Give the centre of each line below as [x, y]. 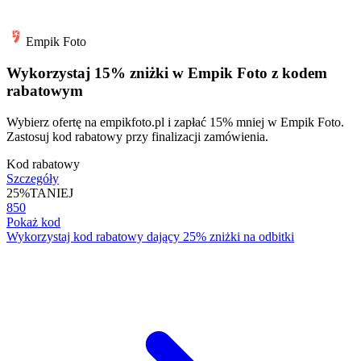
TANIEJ [52, 193]
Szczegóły [33, 178]
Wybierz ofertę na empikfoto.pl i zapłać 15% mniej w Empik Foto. [175, 122]
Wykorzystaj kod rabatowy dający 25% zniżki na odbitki [150, 236]
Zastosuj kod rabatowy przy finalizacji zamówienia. [137, 136]
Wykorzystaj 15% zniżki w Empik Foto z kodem [167, 73]
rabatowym [45, 90]
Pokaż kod [33, 222]
